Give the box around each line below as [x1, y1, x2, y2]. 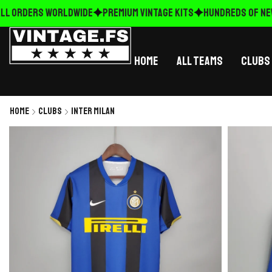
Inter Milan [71, 105, 115, 117]
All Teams [177, 53, 223, 69]
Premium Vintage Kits [91, 6, 183, 19]
